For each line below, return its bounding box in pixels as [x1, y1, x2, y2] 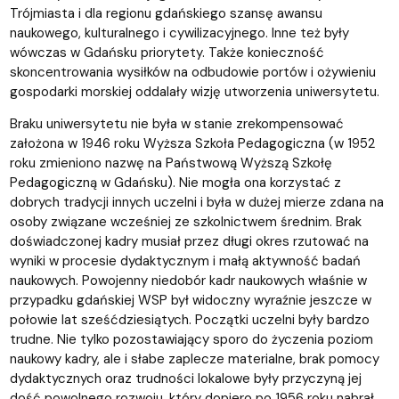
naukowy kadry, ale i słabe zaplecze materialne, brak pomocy [9, 349, 379, 368]
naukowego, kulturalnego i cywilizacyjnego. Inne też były [9, 23, 349, 42]
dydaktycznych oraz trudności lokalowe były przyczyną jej [9, 369, 362, 387]
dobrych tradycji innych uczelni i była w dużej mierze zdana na [9, 192, 384, 211]
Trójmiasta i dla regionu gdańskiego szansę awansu [9, 4, 322, 22]
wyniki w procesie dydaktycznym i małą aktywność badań [9, 251, 361, 270]
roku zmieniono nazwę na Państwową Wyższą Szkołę [9, 153, 332, 172]
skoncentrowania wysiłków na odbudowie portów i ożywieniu [9, 62, 376, 81]
